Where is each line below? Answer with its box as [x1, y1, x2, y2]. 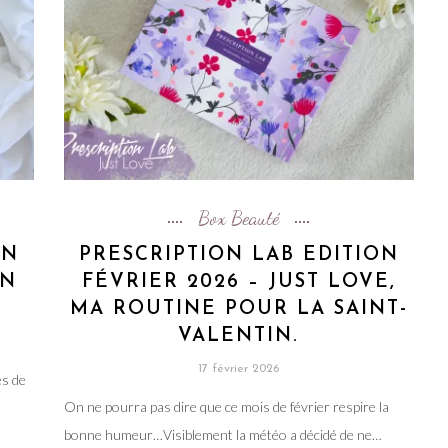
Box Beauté [198, 205, 280, 230]
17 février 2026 [198, 362, 280, 375]
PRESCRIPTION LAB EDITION [78, 245, 399, 265]
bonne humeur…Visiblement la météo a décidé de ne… [63, 425, 382, 443]
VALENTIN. [178, 326, 300, 346]
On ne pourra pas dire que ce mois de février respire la [63, 397, 389, 415]
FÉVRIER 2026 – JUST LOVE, [81, 272, 396, 292]
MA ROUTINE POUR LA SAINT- [69, 299, 408, 319]
